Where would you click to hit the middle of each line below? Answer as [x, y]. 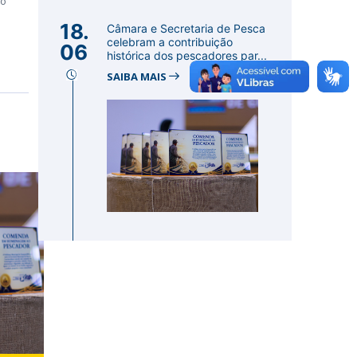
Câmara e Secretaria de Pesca [186, 28]
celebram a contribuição [170, 42]
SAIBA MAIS [138, 76]
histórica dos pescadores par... [187, 55]
